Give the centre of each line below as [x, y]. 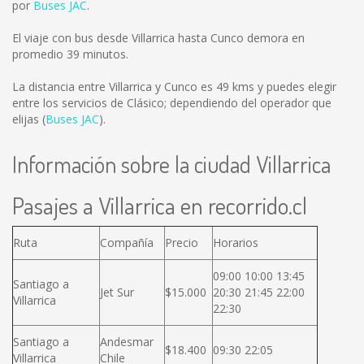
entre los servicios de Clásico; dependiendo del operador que [172, 103]
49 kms [235, 87]
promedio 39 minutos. [70, 54]
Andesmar [127, 342]
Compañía [127, 243]
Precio [182, 243]
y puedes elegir [295, 87]
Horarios [236, 243]
